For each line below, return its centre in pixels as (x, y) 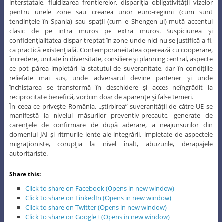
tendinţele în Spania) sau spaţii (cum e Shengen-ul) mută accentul (111, 22)
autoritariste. (28, 153)
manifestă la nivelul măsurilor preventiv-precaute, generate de (111, 116)
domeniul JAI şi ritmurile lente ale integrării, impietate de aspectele (111, 135)
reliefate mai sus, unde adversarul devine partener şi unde (111, 78)
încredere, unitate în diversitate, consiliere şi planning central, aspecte (111, 59)
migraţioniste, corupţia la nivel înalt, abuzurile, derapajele (111, 144)
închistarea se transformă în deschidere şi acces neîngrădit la (111, 87)
